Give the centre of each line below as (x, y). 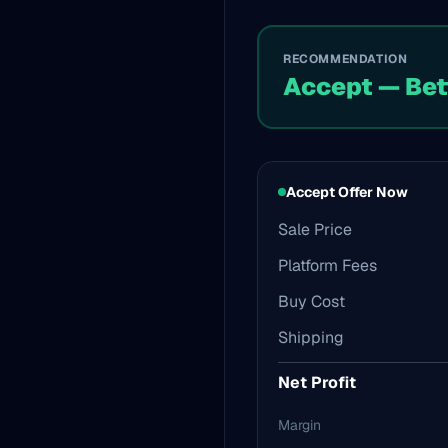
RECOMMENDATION (345, 59)
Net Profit (317, 382)
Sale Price (315, 229)
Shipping (311, 337)
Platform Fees (327, 265)
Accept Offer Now (347, 192)
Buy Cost (311, 301)
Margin (299, 425)
